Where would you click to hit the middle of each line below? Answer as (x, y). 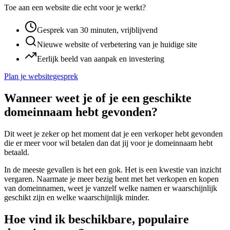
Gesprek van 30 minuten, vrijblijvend (97, 30)
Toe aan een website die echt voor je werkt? (75, 8)
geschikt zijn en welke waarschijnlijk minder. (77, 197)
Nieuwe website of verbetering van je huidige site (117, 45)
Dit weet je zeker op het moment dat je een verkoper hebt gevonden (113, 133)
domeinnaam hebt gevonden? (81, 112)
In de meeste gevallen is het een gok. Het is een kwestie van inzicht (113, 169)
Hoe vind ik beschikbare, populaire (97, 219)
